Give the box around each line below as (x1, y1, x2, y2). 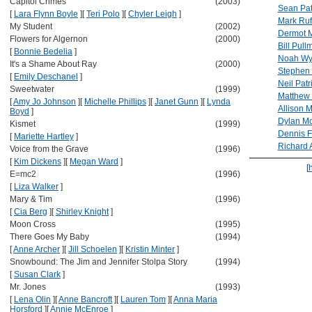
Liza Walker (14, 182, 58, 192)
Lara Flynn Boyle (14, 9, 78, 19)
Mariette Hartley (14, 132, 74, 141)
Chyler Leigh (128, 9, 177, 19)
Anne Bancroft (58, 295, 112, 304)
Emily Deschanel (14, 72, 78, 81)
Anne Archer (13, 244, 60, 254)
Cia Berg (14, 207, 47, 217)
